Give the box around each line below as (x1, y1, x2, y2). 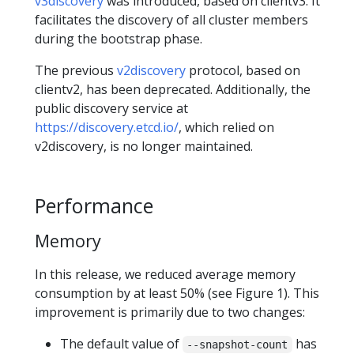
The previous (35, 62, 117, 80)
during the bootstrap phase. (35, 30, 202, 48)
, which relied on (179, 119, 274, 137)
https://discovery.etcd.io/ (35, 119, 179, 137)
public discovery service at (35, 100, 188, 118)
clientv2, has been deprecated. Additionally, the (35, 81, 311, 99)
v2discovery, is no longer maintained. (35, 137, 253, 156)
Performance (35, 192, 153, 220)
